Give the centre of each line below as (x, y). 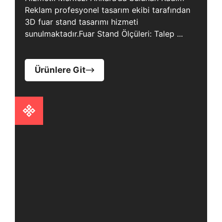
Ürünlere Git (60, 70)
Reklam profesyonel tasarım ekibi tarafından (108, 10)
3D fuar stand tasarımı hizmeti (82, 22)
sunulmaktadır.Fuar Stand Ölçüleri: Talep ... (104, 34)
